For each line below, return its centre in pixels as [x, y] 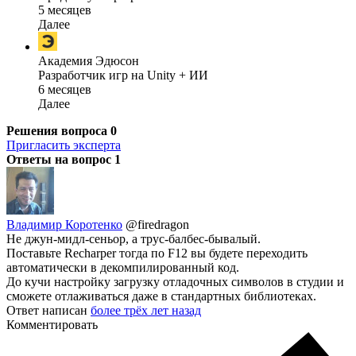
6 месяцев [65, 90]
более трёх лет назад [146, 311]
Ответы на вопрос [60, 160]
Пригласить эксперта [64, 145]
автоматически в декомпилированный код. [123, 268]
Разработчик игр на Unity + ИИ [123, 75]
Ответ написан [48, 311]
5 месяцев [65, 10]
